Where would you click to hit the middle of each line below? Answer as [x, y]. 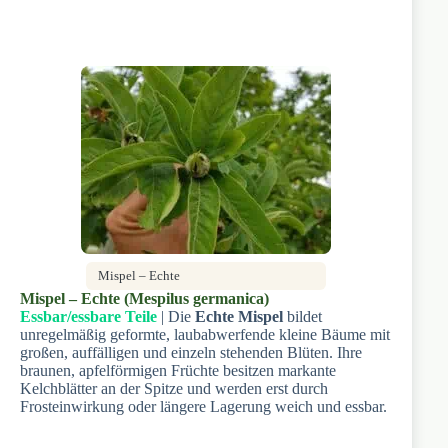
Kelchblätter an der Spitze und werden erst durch [174, 388]
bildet [302, 316]
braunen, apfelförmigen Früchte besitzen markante [178, 370]
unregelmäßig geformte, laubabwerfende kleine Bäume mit [205, 334]
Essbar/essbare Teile [88, 316]
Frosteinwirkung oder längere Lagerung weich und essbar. [203, 406]
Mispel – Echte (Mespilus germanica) [144, 298]
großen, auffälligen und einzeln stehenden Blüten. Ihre [191, 352]
